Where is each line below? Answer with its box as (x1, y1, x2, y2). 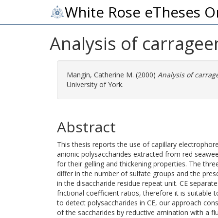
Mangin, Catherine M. (67, 70, 134, 79)
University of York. (67, 80, 124, 89)
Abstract (57, 117, 116, 137)
